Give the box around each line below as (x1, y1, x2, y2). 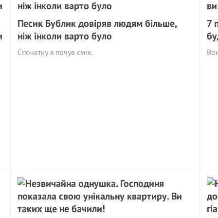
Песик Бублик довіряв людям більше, (18, 17, 177, 30)
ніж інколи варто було (18, 30, 112, 42)
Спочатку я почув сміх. (18, 47, 93, 57)
